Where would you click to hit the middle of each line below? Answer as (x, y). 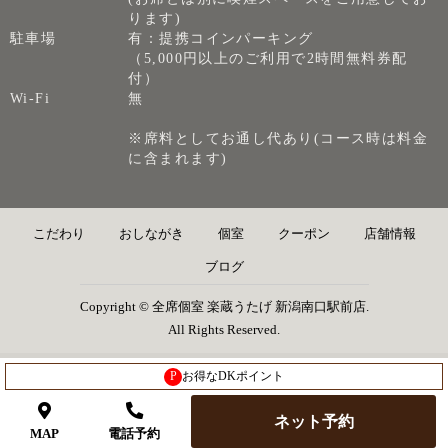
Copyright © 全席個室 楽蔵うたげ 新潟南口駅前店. (224, 307)
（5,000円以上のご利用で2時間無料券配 (268, 58)
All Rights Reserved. (224, 330)
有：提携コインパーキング (221, 38)
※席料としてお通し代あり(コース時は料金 (278, 138)
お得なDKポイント (233, 376)
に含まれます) (178, 158)
